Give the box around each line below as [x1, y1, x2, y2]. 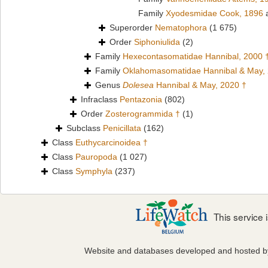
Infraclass [81, 95, 120, 105]
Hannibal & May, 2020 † [154, 80, 246, 90]
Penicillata [103, 123, 141, 133]
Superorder [109, 23, 155, 33]
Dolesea [123, 80, 154, 90]
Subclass [66, 123, 103, 133]
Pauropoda [75, 152, 117, 162]
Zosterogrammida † [105, 109, 180, 119]
